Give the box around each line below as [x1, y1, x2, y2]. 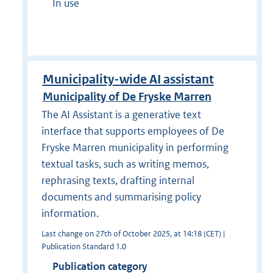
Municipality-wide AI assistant [42, 72, 214, 88]
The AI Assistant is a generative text [41, 108, 201, 122]
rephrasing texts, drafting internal [41, 174, 194, 188]
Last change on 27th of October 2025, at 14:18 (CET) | [41, 229, 225, 239]
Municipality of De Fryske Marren [42, 89, 211, 104]
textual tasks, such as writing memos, [41, 157, 209, 171]
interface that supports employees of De [41, 124, 224, 138]
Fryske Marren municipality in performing [41, 141, 229, 155]
